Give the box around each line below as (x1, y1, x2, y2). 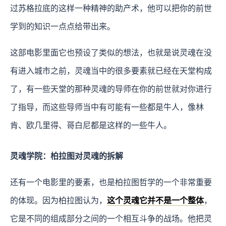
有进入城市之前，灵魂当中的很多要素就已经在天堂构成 (10, 66, 212, 75)
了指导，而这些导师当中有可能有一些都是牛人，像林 (10, 102, 204, 111)
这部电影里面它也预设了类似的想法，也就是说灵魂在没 (10, 48, 212, 57)
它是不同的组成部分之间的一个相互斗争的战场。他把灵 (10, 214, 212, 223)
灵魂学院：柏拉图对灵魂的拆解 (10, 151, 123, 160)
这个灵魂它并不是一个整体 (107, 196, 204, 205)
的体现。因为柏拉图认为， (10, 196, 107, 205)
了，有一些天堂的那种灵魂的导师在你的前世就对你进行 (10, 84, 212, 93)
